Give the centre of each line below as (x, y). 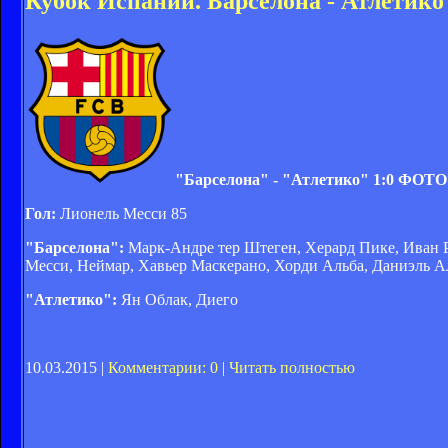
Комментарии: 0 (163, 367)
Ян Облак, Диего (177, 299)
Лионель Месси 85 (121, 213)
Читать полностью (292, 367)
